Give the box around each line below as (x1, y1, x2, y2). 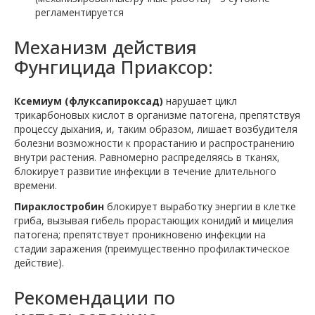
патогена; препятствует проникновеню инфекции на (14, 228, 266, 242)
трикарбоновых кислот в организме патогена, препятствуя (14, 108, 300, 122)
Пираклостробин (14, 200, 104, 214)
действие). (14, 256, 64, 270)
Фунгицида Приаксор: (14, 54, 213, 80)
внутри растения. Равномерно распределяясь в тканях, (14, 150, 280, 165)
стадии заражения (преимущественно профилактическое (14, 242, 290, 256)
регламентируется (35, 6, 124, 20)
